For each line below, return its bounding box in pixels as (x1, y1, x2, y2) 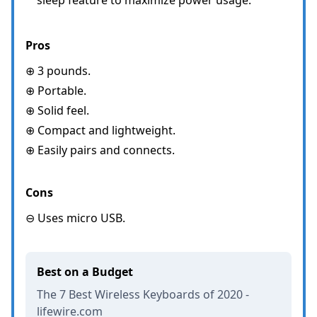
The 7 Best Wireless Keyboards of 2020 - (37, 286, 249, 302)
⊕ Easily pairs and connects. (25, 142, 175, 158)
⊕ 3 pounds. (25, 62, 91, 79)
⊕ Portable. (25, 82, 86, 98)
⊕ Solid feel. (25, 102, 89, 118)
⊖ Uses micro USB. (25, 209, 125, 226)
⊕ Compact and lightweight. (25, 122, 175, 138)
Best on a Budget (37, 263, 133, 279)
